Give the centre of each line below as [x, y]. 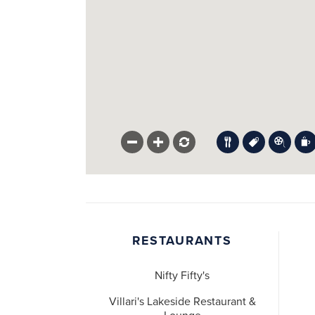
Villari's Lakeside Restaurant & [182, 302]
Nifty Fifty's [182, 276]
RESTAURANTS [182, 240]
